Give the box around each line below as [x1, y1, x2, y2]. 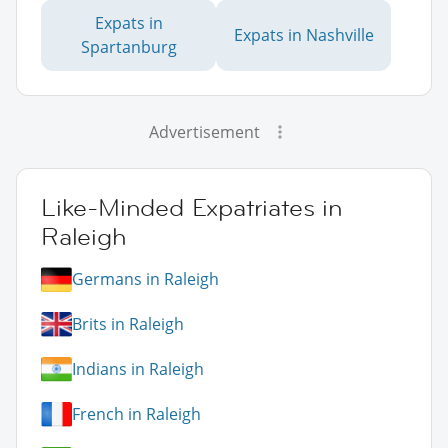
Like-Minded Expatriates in [41, 191, 343, 223]
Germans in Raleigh [72, 268, 219, 291]
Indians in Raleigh [72, 358, 204, 381]
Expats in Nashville [233, 23, 374, 46]
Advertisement [148, 120, 260, 143]
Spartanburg [80, 35, 177, 58]
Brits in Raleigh [72, 313, 184, 336]
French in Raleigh [72, 403, 201, 426]
